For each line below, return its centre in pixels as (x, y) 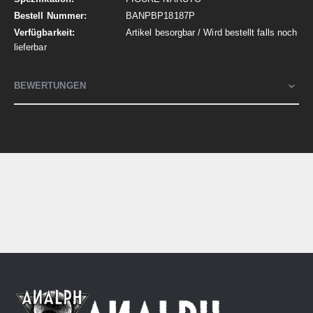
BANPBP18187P (160, 16)
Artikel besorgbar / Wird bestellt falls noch (212, 33)
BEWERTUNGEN (50, 85)
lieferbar (30, 48)
